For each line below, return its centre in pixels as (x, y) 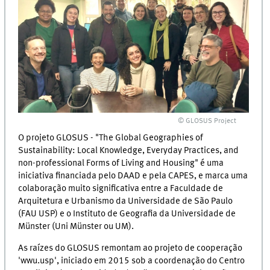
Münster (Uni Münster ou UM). (76, 226)
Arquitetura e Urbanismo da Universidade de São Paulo (126, 201)
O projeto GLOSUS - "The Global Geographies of (111, 138)
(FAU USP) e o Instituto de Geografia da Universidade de (127, 214)
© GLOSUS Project (207, 121)
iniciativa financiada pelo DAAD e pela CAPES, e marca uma (133, 176)
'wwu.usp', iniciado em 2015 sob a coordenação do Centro (132, 261)
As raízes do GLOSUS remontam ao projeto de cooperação (130, 249)
